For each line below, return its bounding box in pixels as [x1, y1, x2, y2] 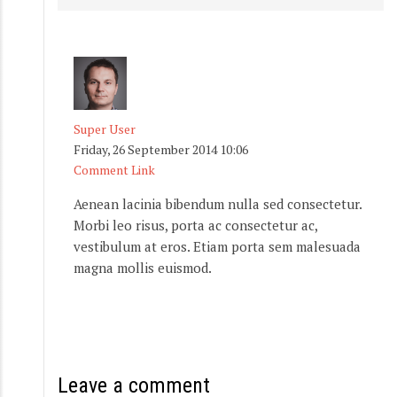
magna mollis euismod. [74, 258, 212, 276]
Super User [74, 120, 136, 137]
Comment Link [74, 160, 155, 178]
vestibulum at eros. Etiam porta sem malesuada [74, 237, 361, 255]
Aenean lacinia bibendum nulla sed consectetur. [74, 194, 362, 213]
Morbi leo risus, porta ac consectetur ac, [74, 215, 317, 234]
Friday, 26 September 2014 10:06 [74, 140, 248, 158]
